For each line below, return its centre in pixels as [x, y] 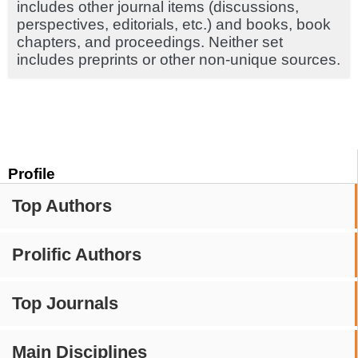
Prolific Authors [77, 254]
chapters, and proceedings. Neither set [150, 42]
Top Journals [65, 303]
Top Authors [62, 205]
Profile [32, 173]
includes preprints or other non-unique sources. [179, 59]
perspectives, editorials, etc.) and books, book [174, 24]
